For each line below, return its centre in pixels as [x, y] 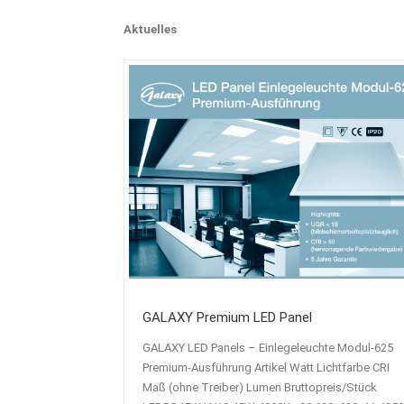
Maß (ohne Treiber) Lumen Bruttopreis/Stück [260, 387]
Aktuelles [150, 29]
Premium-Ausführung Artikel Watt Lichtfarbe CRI [266, 367]
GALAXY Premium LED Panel [227, 317]
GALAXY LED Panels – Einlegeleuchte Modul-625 [268, 347]
